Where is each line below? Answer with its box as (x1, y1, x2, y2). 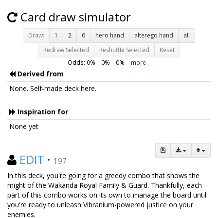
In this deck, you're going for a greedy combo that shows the (7, 171, 200, 180)
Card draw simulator (18, 9, 131, 25)
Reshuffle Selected (99, 46, 149, 54)
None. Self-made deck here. (9, 84, 96, 93)
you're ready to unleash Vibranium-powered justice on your (7, 200, 193, 209)
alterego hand (134, 31, 173, 39)
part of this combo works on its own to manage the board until (7, 190, 206, 200)
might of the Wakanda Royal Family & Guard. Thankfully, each (7, 181, 202, 190)
